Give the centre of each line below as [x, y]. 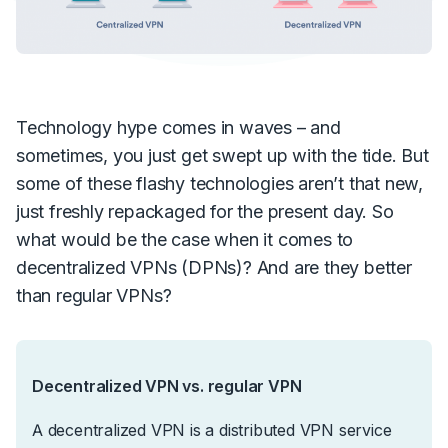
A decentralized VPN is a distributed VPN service [212, 429]
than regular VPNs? [94, 295]
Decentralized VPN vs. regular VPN [167, 385]
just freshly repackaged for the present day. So [205, 211]
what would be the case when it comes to [185, 239]
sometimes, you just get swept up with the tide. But [222, 155]
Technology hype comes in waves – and [178, 127]
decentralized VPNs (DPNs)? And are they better [214, 267]
